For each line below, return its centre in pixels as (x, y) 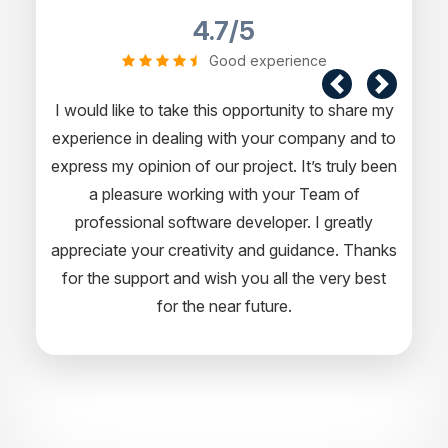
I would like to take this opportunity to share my (224, 110)
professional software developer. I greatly (224, 222)
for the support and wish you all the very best (224, 278)
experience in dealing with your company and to (224, 138)
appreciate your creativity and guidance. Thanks (224, 250)
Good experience (267, 61)
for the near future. (224, 306)
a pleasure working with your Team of (224, 194)
